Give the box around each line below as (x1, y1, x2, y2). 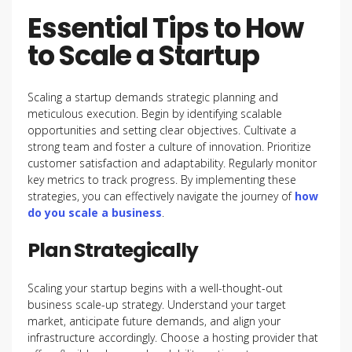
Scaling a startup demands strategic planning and (27, 90, 278, 104)
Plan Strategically (27, 236, 198, 264)
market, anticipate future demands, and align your (27, 313, 280, 328)
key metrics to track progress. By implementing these (27, 172, 296, 187)
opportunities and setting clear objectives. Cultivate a (27, 123, 296, 137)
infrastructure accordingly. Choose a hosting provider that (27, 330, 318, 345)
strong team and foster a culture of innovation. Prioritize (27, 139, 311, 154)
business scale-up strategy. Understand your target (27, 297, 286, 312)
